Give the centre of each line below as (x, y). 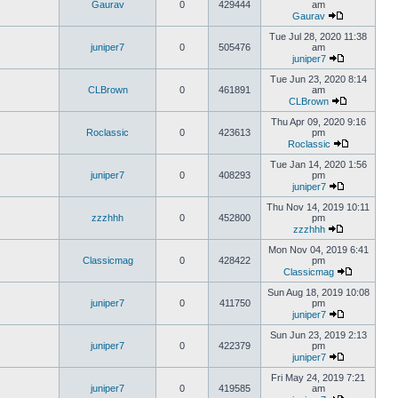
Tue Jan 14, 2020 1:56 (318, 164)
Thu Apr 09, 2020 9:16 (318, 122)
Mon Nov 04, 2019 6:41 (318, 250)
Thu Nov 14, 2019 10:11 (318, 207)
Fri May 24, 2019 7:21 (318, 378)
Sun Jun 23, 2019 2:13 (318, 335)
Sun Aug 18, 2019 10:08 (318, 292)
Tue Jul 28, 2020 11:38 (318, 36)
